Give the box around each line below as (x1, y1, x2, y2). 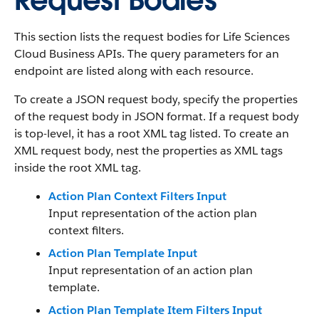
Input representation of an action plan (48, 263, 253, 278)
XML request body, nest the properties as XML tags (14, 143, 283, 158)
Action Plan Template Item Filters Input (48, 303, 262, 318)
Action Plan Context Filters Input (48, 189, 226, 204)
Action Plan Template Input (48, 246, 197, 261)
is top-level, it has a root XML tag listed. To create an (14, 126, 289, 141)
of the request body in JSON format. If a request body (14, 109, 299, 124)
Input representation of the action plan (48, 206, 257, 221)
